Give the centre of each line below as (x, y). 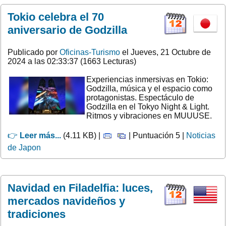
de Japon (24, 147)
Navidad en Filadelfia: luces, (80, 188)
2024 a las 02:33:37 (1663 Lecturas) (72, 61)
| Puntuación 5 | (156, 135)
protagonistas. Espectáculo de (140, 97)
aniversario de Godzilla (67, 30)
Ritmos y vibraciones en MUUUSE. (149, 116)
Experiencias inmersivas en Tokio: (147, 79)
